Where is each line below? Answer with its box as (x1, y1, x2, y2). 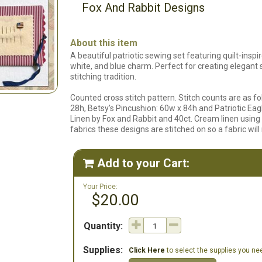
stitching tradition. (70, 72, 136, 81)
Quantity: (84, 220, 123, 232)
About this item (70, 37, 137, 49)
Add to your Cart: (97, 156, 189, 170)
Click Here (129, 246, 165, 254)
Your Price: (83, 182, 118, 191)
